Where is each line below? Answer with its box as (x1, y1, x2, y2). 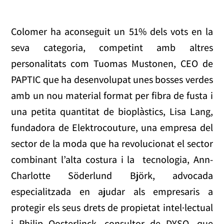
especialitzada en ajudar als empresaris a (11, 184, 213, 198)
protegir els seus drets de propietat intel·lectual (11, 200, 213, 214)
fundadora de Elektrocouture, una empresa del (11, 120, 213, 134)
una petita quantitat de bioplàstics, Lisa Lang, (11, 104, 213, 118)
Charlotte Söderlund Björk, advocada (11, 168, 213, 182)
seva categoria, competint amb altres (11, 40, 213, 54)
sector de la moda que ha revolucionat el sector (11, 136, 213, 150)
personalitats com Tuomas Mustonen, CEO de (11, 56, 213, 70)
